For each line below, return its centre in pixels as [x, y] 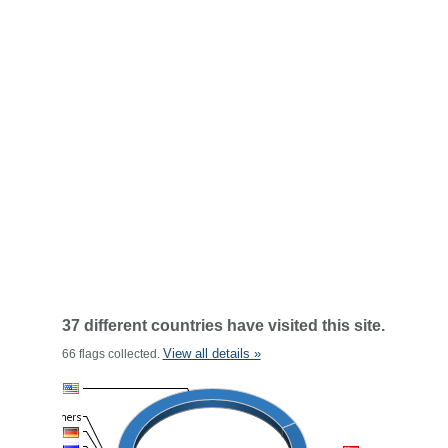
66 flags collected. [112, 354]
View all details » [211, 353]
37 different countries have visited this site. [223, 325]
